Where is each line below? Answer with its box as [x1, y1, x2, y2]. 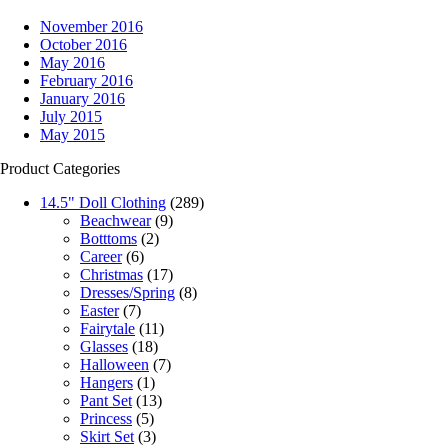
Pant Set [80, 392, 132, 410]
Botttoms [80, 230, 137, 248]
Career [80, 248, 122, 266]
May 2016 [40, 54, 105, 72]
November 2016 [40, 18, 143, 36]
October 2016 [40, 36, 127, 54]
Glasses [80, 338, 128, 356]
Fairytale [80, 320, 135, 338]
